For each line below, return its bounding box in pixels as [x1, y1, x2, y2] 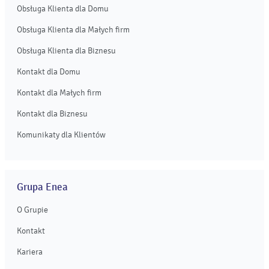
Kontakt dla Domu [17, 67, 80, 77]
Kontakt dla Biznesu [17, 109, 88, 119]
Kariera [17, 247, 43, 257]
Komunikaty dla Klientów [17, 130, 106, 140]
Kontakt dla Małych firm [17, 88, 101, 98]
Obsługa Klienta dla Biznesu [17, 46, 116, 56]
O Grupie [17, 205, 48, 215]
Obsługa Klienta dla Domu [17, 4, 109, 14]
